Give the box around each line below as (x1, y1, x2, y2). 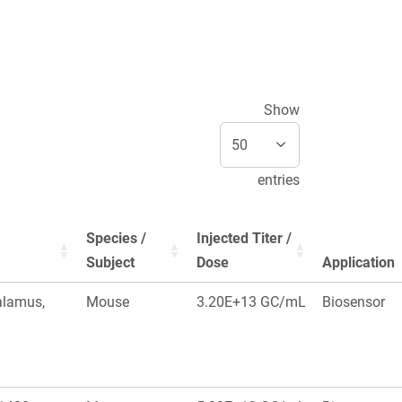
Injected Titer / (197, 230, 292, 248)
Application (322, 254, 395, 272)
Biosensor (322, 293, 385, 311)
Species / (86, 230, 146, 248)
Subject (86, 254, 135, 272)
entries (258, 171, 300, 189)
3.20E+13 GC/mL (197, 293, 306, 311)
